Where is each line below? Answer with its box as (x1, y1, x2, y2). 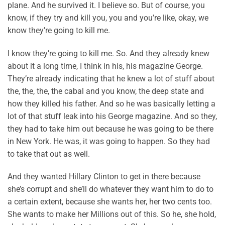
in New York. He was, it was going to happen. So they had (8, 136, 210, 146)
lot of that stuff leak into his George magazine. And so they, (8, 111, 217, 121)
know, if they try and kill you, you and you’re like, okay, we (8, 13, 208, 23)
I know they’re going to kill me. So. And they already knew (8, 48, 209, 58)
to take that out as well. (8, 149, 90, 159)
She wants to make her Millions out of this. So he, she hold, (8, 209, 216, 219)
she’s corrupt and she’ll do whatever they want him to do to (8, 184, 213, 194)
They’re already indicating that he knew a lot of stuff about (8, 73, 214, 83)
